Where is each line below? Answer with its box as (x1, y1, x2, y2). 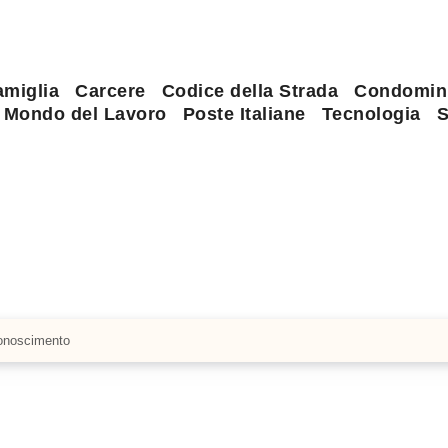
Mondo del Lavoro (3, 103, 167, 124)
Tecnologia (321, 103, 421, 124)
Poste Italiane (182, 103, 306, 124)
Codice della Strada (161, 80, 339, 101)
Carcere (75, 80, 146, 101)
